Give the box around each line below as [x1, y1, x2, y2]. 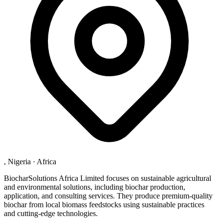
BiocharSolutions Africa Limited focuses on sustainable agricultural [4, 174, 211, 182]
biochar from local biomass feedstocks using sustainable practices [4, 200, 204, 209]
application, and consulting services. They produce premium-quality [4, 191, 213, 200]
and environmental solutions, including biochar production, [4, 182, 185, 191]
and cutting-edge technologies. [4, 209, 98, 218]
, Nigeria [4, 157, 31, 166]
